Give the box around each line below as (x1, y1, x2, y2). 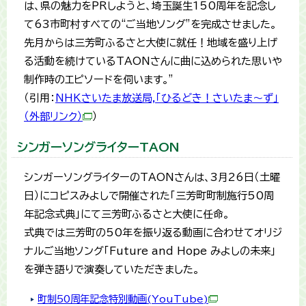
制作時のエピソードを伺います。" (24, 74, 173, 85)
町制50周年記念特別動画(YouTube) (38, 294, 208, 305)
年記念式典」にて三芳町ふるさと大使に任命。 (24, 209, 229, 220)
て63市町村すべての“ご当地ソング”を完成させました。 (24, 19, 277, 30)
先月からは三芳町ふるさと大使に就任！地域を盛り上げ (24, 38, 277, 48)
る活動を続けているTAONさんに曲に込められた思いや (24, 56, 282, 67)
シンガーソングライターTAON (17, 141, 180, 154)
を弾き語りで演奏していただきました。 (24, 264, 199, 275)
